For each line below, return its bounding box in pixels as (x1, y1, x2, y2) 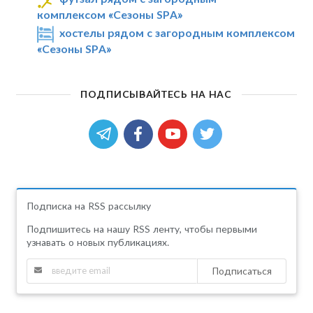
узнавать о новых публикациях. (26, 235, 169, 248)
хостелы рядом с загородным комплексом (59, 26, 296, 40)
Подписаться (212, 264, 272, 277)
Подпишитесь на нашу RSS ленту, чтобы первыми (26, 222, 257, 235)
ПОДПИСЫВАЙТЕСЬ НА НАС (80, 87, 232, 100)
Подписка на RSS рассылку (26, 199, 151, 212)
